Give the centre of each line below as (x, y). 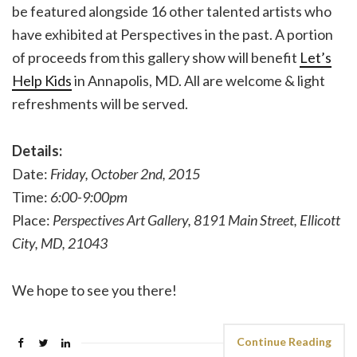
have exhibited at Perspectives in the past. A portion (173, 34)
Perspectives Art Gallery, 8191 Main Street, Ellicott (196, 220)
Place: (32, 220)
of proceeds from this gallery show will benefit (156, 57)
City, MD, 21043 (60, 243)
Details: (37, 150)
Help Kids (42, 80)
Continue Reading (284, 341)
